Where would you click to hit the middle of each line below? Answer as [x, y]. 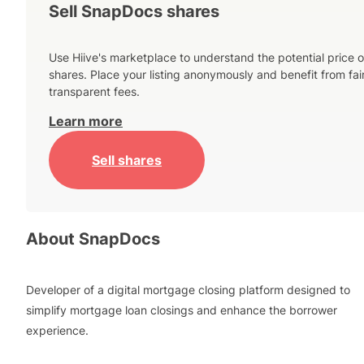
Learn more [86, 121]
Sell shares [127, 160]
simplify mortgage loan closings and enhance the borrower [182, 310]
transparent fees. [94, 92]
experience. [57, 330]
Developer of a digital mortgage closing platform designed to [188, 289]
